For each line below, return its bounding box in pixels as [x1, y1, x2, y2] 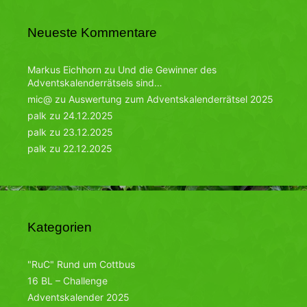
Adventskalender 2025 [27, 291, 130, 303]
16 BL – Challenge [27, 274, 108, 286]
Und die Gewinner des [118, 63, 217, 75]
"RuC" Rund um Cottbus [27, 258, 135, 270]
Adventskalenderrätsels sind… [27, 76, 162, 88]
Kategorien [27, 219, 92, 234]
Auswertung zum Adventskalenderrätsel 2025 [69, 93, 273, 105]
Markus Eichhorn [27, 63, 101, 75]
